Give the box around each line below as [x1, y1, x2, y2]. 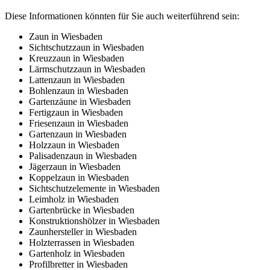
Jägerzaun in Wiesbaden [29, 162, 121, 172]
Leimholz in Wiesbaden [29, 194, 119, 205]
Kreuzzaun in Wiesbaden [29, 53, 124, 64]
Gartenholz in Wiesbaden [29, 248, 125, 259]
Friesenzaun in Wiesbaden [29, 118, 128, 129]
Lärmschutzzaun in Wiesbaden [29, 64, 145, 75]
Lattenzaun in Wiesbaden [29, 75, 125, 86]
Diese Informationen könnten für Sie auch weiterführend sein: [5, 11, 239, 22]
